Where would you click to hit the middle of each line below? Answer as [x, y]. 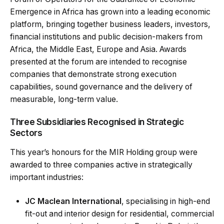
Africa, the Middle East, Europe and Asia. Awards [98, 49]
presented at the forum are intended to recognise [98, 61]
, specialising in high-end [166, 201]
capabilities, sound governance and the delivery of [101, 86]
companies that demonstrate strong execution [93, 74]
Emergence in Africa [47, 11]
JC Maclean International [73, 201]
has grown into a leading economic [147, 11]
